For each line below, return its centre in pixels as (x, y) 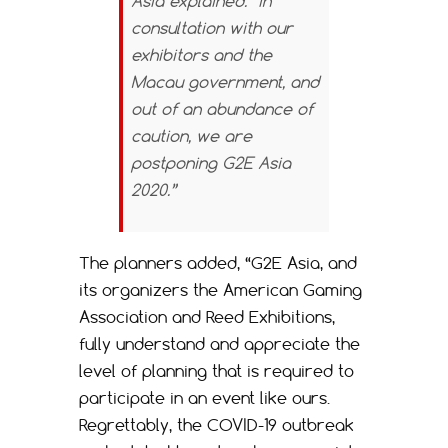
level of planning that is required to (216, 370)
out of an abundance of (222, 108)
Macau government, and (225, 81)
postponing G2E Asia (211, 162)
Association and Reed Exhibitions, (207, 316)
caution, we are (191, 135)
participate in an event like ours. (204, 397)
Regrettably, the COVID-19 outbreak (216, 424)
